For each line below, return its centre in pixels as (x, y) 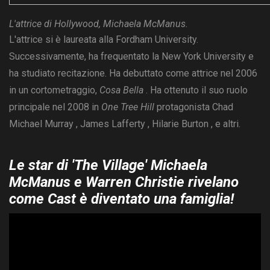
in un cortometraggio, (54, 90)
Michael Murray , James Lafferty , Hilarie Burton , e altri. (125, 124)
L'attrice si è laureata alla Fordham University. (104, 40)
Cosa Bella (121, 90)
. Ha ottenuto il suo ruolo (196, 90)
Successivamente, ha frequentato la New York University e (131, 57)
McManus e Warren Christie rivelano (124, 182)
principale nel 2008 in (55, 107)
